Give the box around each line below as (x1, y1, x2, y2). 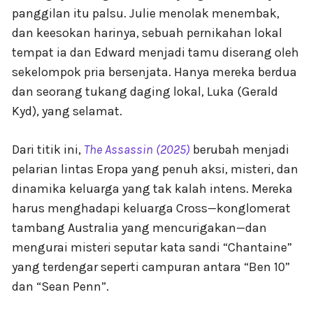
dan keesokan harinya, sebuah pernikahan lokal (12, 25, 282, 41)
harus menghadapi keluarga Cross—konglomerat (12, 201, 291, 217)
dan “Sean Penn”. (12, 279, 109, 295)
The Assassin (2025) (84, 142, 190, 158)
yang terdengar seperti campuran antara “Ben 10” (12, 259, 290, 275)
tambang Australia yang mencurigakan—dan (12, 220, 267, 236)
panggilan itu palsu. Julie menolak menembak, (12, 6, 279, 22)
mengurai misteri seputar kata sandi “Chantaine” (12, 240, 292, 256)
